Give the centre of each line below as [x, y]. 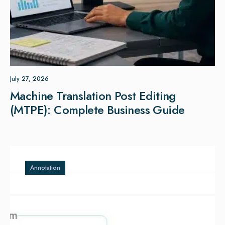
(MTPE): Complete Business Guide [97, 110]
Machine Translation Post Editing [93, 96]
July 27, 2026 [29, 79]
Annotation [45, 168]
